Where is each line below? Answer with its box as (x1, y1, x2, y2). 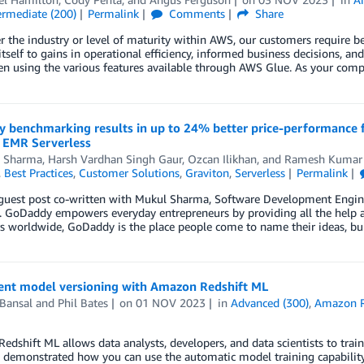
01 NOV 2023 (136, 296, 206, 310)
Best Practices (3, 166, 73, 180)
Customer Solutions (78, 166, 180, 180)
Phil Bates (57, 296, 108, 310)
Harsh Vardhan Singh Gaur (47, 152, 182, 166)
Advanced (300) (231, 296, 310, 310)
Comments (166, 6, 226, 20)
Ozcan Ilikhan (187, 152, 257, 166)
